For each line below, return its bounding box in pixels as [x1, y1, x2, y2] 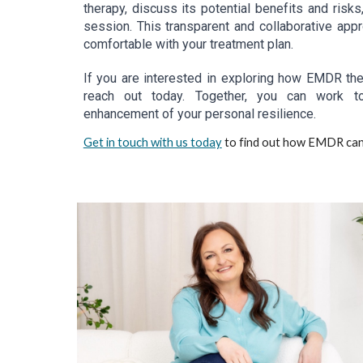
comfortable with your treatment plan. [83, 36, 293, 53]
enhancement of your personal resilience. [83, 106, 316, 122]
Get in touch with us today [83, 135, 222, 150]
